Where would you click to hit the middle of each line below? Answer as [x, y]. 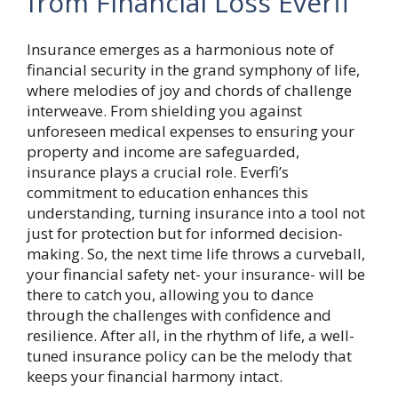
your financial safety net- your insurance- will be [196, 275]
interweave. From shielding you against [164, 111]
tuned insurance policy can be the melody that [189, 356]
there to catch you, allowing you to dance [170, 295]
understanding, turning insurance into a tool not [196, 213]
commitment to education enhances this [167, 193]
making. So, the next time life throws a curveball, [196, 254]
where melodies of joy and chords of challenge [189, 91]
